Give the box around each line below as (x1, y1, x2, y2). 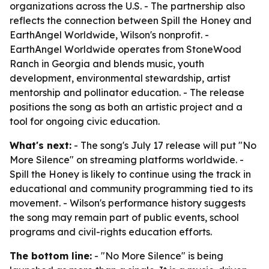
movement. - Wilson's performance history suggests (10, 197, 246, 209)
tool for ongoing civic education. (10, 115, 160, 127)
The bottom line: (10, 250, 92, 262)
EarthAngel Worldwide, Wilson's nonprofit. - (10, 29, 209, 41)
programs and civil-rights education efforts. (10, 226, 212, 238)
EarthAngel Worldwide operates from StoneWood (10, 43, 241, 55)
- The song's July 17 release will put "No (71, 139, 256, 151)
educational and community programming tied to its (10, 183, 253, 195)
